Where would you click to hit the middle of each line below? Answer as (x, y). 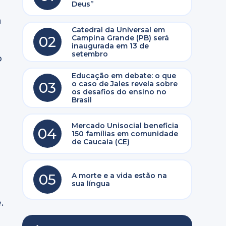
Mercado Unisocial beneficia (125, 126)
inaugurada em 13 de (110, 46)
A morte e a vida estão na (119, 176)
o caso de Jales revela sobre (124, 84)
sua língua (91, 184)
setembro (90, 54)
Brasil (81, 100)
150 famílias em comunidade (125, 134)
